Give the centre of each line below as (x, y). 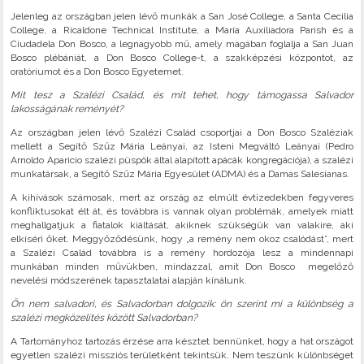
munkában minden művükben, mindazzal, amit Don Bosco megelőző (182, 267)
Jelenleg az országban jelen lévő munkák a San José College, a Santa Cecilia (182, 17)
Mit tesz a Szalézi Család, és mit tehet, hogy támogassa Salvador (182, 95)
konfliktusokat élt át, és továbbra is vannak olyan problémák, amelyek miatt (182, 212)
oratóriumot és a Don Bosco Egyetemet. (97, 72)
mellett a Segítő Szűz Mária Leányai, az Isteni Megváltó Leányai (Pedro (182, 147)
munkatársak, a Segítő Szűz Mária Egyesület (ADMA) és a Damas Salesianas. (180, 174)
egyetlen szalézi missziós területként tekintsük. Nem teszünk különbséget (182, 355)
